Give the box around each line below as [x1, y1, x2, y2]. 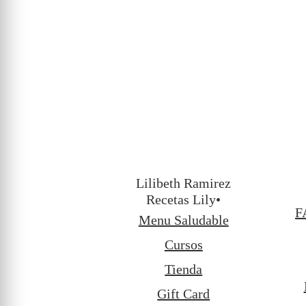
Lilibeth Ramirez [136, 176, 232, 191]
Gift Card [157, 286, 210, 302]
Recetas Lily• [146, 192, 221, 208]
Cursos [164, 237, 203, 253]
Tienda [165, 262, 203, 277]
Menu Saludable [138, 212, 229, 228]
